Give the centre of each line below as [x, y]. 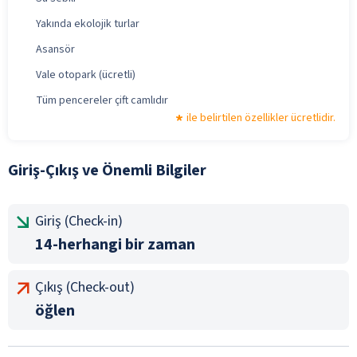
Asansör [55, 49]
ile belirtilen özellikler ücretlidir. [261, 118]
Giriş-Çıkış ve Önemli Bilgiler [107, 170]
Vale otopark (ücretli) [86, 75]
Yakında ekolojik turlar [88, 24]
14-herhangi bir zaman [115, 244]
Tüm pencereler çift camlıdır [102, 100]
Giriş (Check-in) [79, 221]
